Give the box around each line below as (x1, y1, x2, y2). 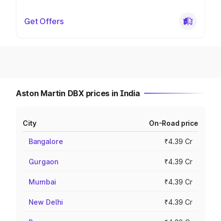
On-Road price (148, 119, 198, 127)
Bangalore (29, 137, 63, 146)
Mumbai (29, 178, 56, 186)
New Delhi (29, 198, 63, 206)
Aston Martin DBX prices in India (16, 88, 140, 98)
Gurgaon (29, 157, 58, 166)
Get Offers (24, 16, 64, 26)
